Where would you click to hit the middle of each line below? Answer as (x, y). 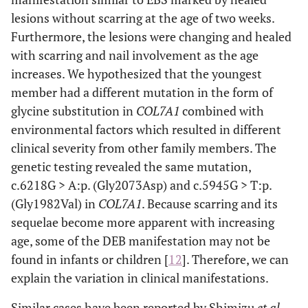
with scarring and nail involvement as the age (135, 55)
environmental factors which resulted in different (146, 129)
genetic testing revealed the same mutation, (131, 166)
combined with (222, 110)
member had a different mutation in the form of (142, 92)
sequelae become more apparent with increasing (143, 222)
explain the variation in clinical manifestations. (140, 277)
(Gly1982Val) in (55, 203)
